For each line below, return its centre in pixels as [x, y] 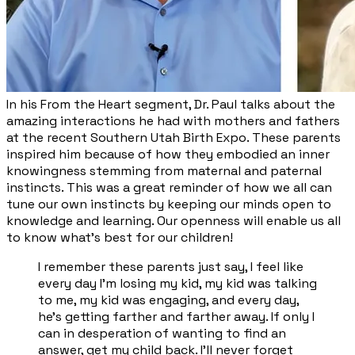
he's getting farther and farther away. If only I [176, 317]
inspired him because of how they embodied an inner [168, 154]
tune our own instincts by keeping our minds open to [169, 204]
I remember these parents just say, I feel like [171, 267]
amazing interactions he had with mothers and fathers [173, 121]
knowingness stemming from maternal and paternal [164, 171]
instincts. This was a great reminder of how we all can [169, 187]
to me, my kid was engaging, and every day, [168, 300]
